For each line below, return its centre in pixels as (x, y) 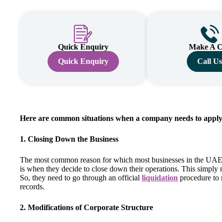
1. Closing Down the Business (69, 139)
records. (33, 186)
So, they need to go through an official (81, 177)
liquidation (160, 177)
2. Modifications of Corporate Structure (86, 207)
